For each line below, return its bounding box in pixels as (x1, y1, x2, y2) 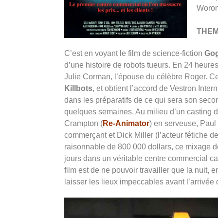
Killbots (64, 84, 92, 93)
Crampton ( (64, 119, 103, 128)
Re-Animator (103, 119, 149, 128)
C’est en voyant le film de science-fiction (64, 49, 204, 58)
